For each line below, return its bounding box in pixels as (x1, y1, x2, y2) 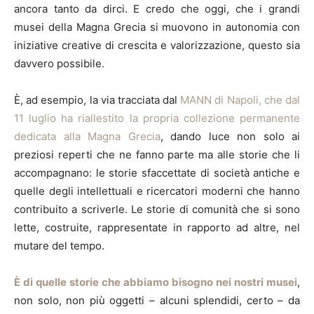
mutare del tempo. (14, 238, 104, 252)
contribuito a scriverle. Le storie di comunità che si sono (14, 202, 300, 216)
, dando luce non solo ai (160, 129, 300, 143)
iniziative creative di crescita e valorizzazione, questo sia (14, 38, 300, 52)
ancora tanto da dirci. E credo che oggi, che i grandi (14, 1, 300, 15)
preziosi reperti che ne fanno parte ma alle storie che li (14, 147, 300, 161)
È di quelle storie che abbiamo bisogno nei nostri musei (14, 275, 297, 289)
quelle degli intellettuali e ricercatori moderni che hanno (14, 184, 300, 198)
